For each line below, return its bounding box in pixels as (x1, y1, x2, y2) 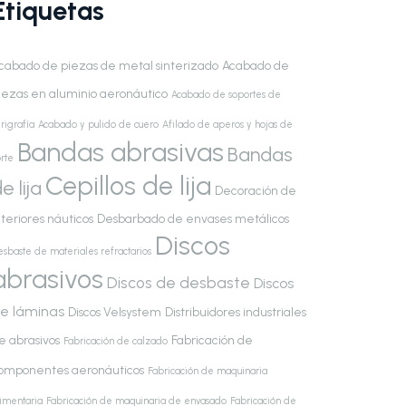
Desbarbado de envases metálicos (97, 210, 289, 226)
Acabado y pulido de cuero (38, 118, 159, 130)
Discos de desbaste (107, 273, 250, 292)
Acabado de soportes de (171, 88, 281, 101)
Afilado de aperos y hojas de (162, 118, 293, 130)
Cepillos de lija (45, 169, 211, 201)
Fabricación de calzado (63, 334, 168, 347)
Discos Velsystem (68, 304, 161, 319)
